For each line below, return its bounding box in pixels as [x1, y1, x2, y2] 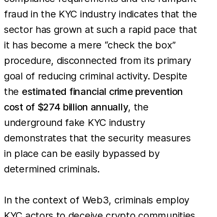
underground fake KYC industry [4, 117, 145, 129]
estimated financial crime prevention [21, 86, 184, 98]
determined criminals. [4, 163, 100, 175]
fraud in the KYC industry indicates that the [4, 8, 197, 20]
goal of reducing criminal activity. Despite [4, 70, 188, 82]
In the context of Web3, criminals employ [4, 194, 190, 206]
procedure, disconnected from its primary [4, 55, 192, 67]
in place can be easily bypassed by [4, 148, 160, 160]
